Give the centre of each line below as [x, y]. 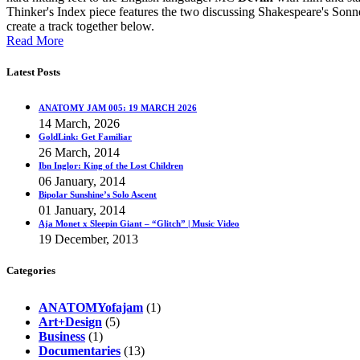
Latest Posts [33, 72]
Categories [31, 270]
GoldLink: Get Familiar [85, 136]
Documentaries [80, 350]
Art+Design [70, 321]
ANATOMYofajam [91, 307]
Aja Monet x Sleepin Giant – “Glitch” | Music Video [139, 223]
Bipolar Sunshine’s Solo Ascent [98, 194]
